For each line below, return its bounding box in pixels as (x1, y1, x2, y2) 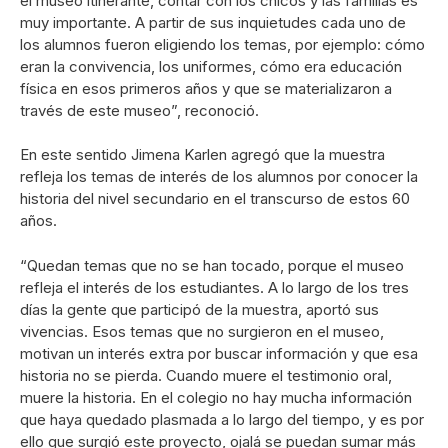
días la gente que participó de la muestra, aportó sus (20, 299, 379, 319)
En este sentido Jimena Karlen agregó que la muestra (20, 145, 385, 165)
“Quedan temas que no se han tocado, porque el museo (20, 255, 404, 275)
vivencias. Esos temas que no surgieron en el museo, (20, 321, 384, 341)
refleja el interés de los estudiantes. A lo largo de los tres (20, 277, 409, 297)
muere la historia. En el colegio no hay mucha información (20, 387, 412, 407)
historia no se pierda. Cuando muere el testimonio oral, (20, 365, 392, 385)
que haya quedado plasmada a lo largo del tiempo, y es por (20, 409, 424, 429)
